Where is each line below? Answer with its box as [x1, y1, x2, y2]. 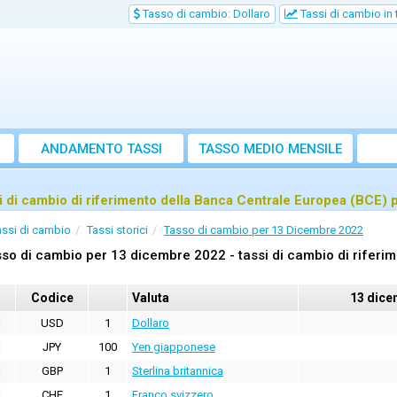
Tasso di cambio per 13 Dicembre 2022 [164, 223, 363, 237]
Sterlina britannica [132, 364, 223, 378]
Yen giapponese [132, 340, 215, 354]
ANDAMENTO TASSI [40, 141, 162, 158]
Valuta [132, 291, 169, 306]
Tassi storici [87, 223, 148, 237]
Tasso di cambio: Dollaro [140, 7, 270, 20]
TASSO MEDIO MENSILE [198, 141, 342, 158]
